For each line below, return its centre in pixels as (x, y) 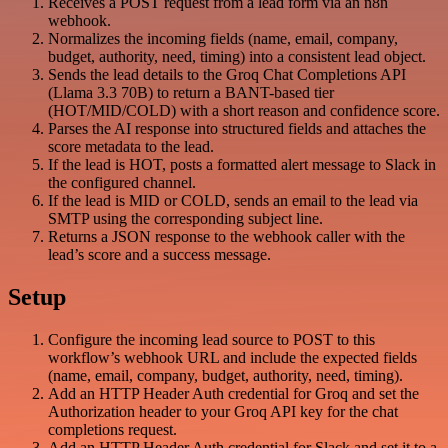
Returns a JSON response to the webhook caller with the (226, 237)
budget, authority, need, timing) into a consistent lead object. (237, 57)
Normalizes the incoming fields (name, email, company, (223, 39)
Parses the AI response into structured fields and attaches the (237, 129)
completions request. (112, 430)
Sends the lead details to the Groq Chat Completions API (227, 75)
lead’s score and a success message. (159, 255)
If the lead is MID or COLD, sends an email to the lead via (233, 201)
